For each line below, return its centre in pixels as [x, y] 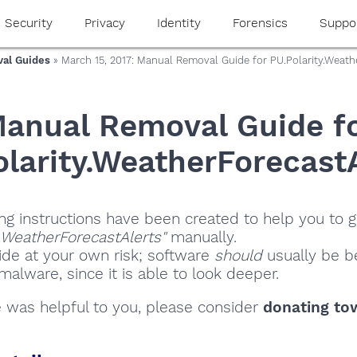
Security [28, 23]
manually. [201, 237]
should [238, 256]
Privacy [104, 23]
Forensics [260, 23]
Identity [178, 23]
